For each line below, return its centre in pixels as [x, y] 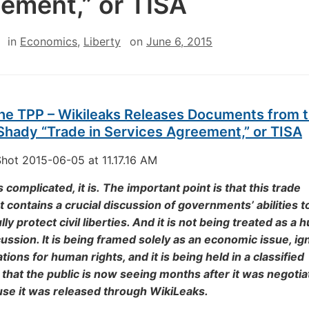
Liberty [102, 41]
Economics [49, 41]
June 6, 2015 [179, 41]
